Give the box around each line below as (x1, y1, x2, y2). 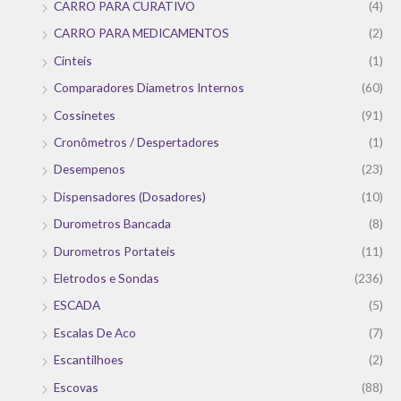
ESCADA (54, 297, 100, 313)
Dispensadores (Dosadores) (54, 188, 206, 204)
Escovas (54, 379, 98, 395)
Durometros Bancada (54, 216, 171, 232)
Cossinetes (54, 107, 115, 123)
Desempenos (54, 161, 125, 177)
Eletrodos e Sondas (54, 269, 159, 286)
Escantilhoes (54, 352, 124, 368)
